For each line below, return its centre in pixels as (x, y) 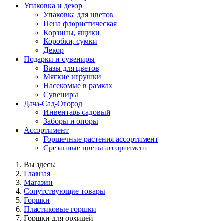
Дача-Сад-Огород (53, 103)
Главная (37, 173)
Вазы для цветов (71, 68)
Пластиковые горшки (60, 209)
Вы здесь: (40, 164)
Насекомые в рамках (78, 85)
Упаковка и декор (53, 5)
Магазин (38, 182)
